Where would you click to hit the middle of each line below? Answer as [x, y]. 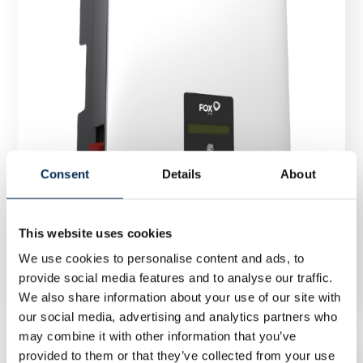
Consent [65, 173]
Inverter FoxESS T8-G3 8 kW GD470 [142, 258]
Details [181, 173]
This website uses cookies [96, 233]
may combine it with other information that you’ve [158, 336]
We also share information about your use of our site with [180, 297]
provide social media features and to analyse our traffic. [176, 278]
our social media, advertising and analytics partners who [178, 317]
